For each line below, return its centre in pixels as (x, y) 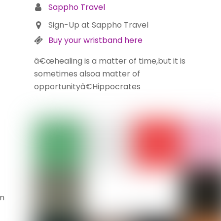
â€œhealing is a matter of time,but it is (110, 61)
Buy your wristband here (95, 40)
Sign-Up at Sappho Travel (98, 25)
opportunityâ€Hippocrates (87, 86)
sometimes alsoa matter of (87, 74)
